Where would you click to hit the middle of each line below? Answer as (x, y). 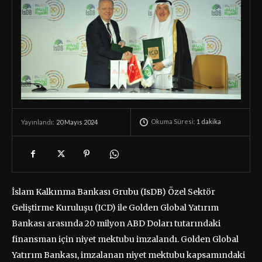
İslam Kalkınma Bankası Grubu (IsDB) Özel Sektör (113, 192)
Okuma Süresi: (174, 122)
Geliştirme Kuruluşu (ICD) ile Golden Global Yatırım (115, 208)
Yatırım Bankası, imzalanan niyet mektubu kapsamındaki (128, 255)
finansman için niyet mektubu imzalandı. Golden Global (125, 239)
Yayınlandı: (38, 122)
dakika (211, 122)
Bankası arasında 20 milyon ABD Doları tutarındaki (116, 224)
